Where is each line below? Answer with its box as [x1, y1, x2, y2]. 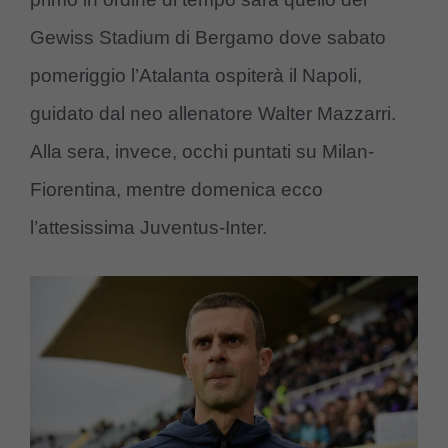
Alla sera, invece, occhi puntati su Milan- [30, 141, 374, 163]
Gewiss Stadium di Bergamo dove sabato [30, 27, 386, 49]
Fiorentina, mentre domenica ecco [30, 179, 323, 201]
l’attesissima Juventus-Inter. [30, 217, 267, 239]
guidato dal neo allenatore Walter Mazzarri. [30, 103, 396, 125]
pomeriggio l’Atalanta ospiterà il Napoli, [30, 65, 362, 87]
